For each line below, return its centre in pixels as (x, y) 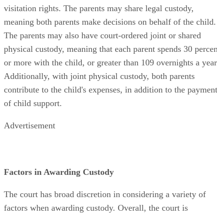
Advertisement (30, 125)
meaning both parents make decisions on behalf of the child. (110, 22)
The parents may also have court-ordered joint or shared (102, 35)
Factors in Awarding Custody (59, 172)
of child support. (33, 103)
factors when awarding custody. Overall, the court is (96, 208)
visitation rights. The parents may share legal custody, (99, 8)
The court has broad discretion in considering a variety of (105, 194)
